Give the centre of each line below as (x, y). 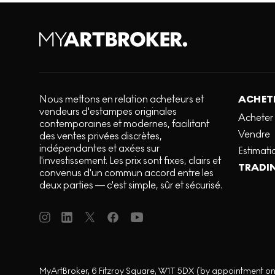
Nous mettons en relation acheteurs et (122, 99)
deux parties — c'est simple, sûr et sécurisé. (131, 185)
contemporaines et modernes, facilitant (124, 124)
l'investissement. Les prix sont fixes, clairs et (130, 161)
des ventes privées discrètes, (101, 136)
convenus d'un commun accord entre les (126, 173)
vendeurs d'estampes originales (108, 111)
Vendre (254, 134)
